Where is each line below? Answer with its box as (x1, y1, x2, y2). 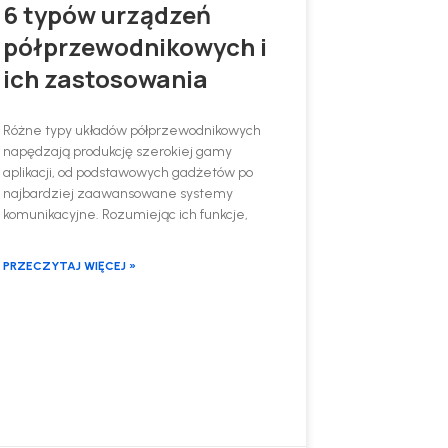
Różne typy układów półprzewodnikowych (2, 121, 261, 139)
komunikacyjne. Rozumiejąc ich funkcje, (2, 205, 248, 223)
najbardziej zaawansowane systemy (2, 184, 233, 202)
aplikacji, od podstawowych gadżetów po (2, 163, 253, 181)
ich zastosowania (2, 61, 208, 95)
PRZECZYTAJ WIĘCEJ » (2, 258, 136, 273)
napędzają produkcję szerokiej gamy (2, 142, 232, 160)
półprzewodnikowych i (2, 29, 267, 63)
